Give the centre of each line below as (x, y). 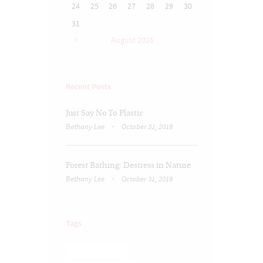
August (124, 40)
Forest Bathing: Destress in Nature (128, 166)
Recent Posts (88, 87)
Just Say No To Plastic (104, 113)
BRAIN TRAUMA (97, 250)
